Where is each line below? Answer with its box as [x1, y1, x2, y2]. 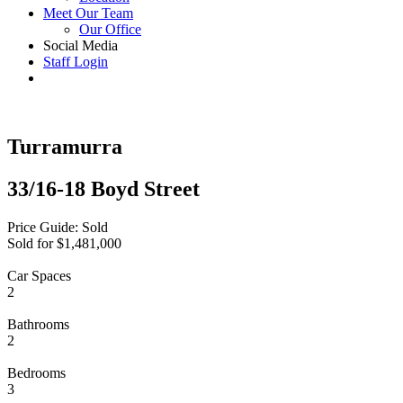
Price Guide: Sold [7, 219, 108, 235]
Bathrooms [7, 316, 69, 332]
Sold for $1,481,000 [7, 235, 121, 251]
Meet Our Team [43, 5, 133, 21]
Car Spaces [7, 267, 71, 283]
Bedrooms [7, 364, 66, 381]
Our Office [79, 22, 141, 37]
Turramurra [7, 134, 122, 158]
